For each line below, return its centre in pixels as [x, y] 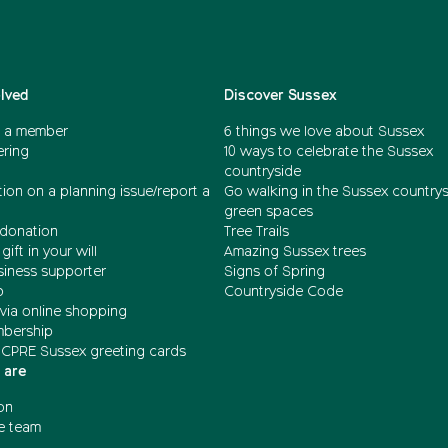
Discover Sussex [280, 95]
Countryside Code [283, 291]
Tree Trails [256, 231]
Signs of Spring [274, 271]
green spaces [268, 211]
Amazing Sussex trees [295, 251]
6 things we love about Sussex [326, 131]
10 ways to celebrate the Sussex [328, 151]
